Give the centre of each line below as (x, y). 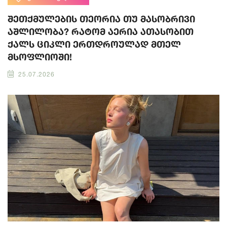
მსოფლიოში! (40, 57)
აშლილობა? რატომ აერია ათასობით (101, 32)
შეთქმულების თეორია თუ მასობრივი (101, 19)
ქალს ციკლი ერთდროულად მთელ (94, 44)
